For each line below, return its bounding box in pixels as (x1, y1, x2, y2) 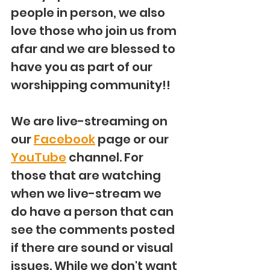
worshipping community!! (11, 77, 175, 93)
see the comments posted (11, 221, 177, 238)
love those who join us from (11, 22, 179, 39)
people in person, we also (11, 4, 168, 21)
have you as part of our (11, 58, 155, 75)
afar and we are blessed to (11, 40, 178, 57)
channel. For (66, 149, 146, 166)
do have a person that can (11, 203, 176, 220)
